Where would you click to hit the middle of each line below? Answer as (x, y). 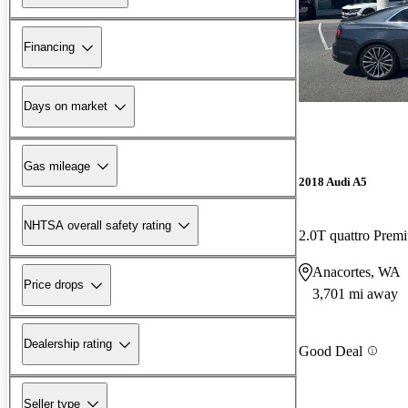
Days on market (66, 107)
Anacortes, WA (357, 272)
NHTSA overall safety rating (97, 225)
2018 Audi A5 (333, 182)
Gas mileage (57, 166)
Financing (49, 47)
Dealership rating (68, 344)
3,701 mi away (355, 294)
